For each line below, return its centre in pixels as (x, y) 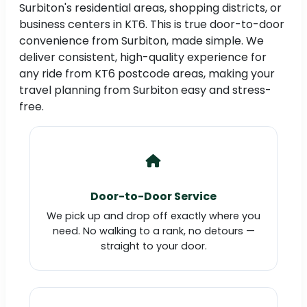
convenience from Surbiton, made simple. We (142, 41)
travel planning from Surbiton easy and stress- (145, 90)
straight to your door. (153, 246)
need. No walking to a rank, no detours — (153, 231)
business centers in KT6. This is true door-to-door (152, 25)
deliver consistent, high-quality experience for (143, 58)
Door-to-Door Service (153, 197)
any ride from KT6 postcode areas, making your (147, 74)
